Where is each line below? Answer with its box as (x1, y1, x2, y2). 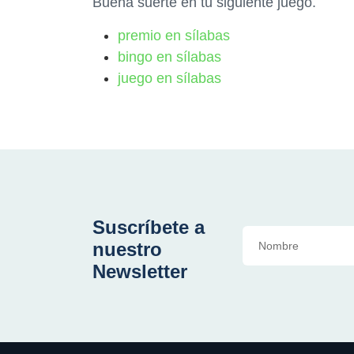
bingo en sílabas (118, 49, 221, 65)
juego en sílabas (118, 70, 221, 86)
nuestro (92, 239, 162, 260)
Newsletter (92, 261, 187, 282)
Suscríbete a (92, 217, 205, 238)
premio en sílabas (118, 28, 230, 43)
